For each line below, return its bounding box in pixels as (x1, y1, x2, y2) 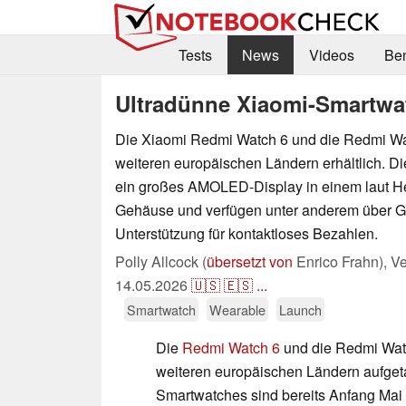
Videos (308, 44, 354, 66)
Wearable (209, 299, 266, 319)
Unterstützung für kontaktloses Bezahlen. (115, 222, 378, 244)
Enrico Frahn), (293, 250, 391, 272)
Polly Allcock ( (115, 250, 207, 272)
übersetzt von (207, 250, 293, 272)
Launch (279, 299, 322, 319)
